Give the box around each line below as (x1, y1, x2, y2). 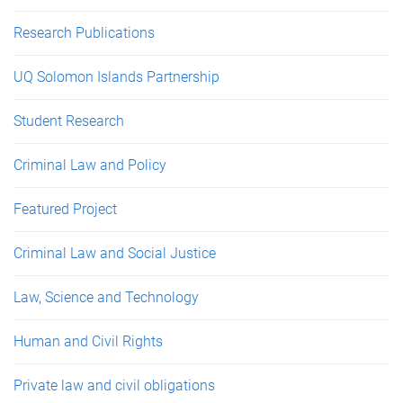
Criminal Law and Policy (13, 157, 166, 174)
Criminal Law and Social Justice (13, 245, 216, 262)
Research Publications (13, 24, 155, 41)
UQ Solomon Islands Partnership (13, 68, 219, 85)
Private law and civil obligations (13, 377, 215, 394)
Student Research (13, 112, 124, 130)
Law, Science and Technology (13, 289, 199, 306)
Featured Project (13, 201, 117, 218)
